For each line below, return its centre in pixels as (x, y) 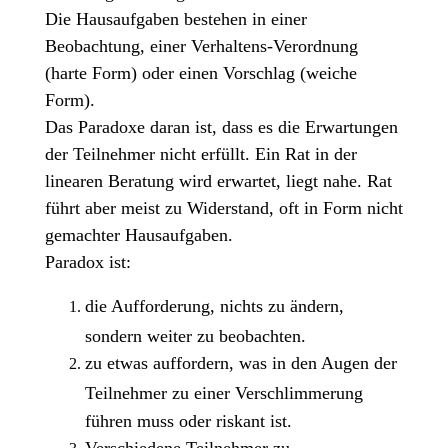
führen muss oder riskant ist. (188, 420)
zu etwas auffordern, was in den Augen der (240, 363)
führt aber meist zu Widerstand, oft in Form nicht (223, 208)
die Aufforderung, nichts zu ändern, (214, 306)
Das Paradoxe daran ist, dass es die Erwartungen (221, 127)
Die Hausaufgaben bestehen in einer (175, 19)
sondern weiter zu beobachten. (195, 335)
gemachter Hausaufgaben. (138, 235)
